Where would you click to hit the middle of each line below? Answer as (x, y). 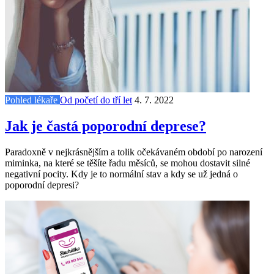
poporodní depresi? (42, 185)
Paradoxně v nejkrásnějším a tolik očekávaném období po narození (134, 152)
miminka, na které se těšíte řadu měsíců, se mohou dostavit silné (128, 163)
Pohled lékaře (32, 100)
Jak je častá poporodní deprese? (106, 126)
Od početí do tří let (96, 100)
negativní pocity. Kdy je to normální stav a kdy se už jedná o (121, 174)
